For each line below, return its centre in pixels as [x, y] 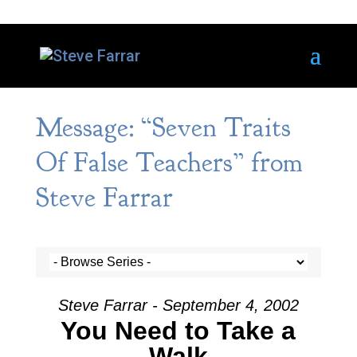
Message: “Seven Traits [163, 127]
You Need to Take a [178, 331]
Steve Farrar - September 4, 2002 [178, 305]
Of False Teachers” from [169, 163]
